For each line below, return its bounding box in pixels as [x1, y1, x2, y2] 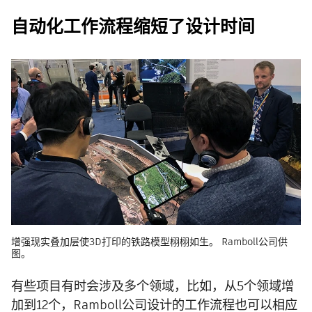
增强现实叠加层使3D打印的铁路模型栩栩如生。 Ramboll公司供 [11, 235, 288, 249]
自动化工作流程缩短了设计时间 [11, 15, 255, 40]
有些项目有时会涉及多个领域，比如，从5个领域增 [11, 277, 294, 295]
